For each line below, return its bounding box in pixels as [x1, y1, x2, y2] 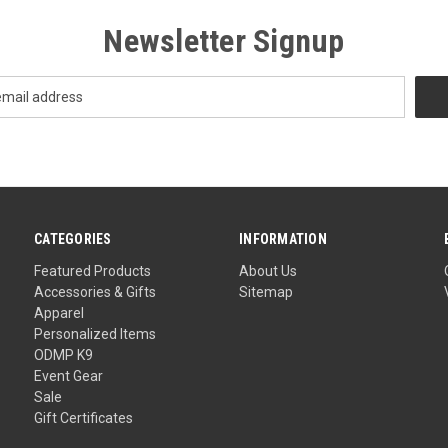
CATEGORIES [34, 231, 112, 248]
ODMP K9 [34, 347, 94, 364]
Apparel [34, 305, 85, 322]
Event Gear [34, 368, 104, 385]
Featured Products [34, 263, 152, 280]
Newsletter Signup [103, 22, 345, 61]
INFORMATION [239, 231, 327, 248]
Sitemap [239, 284, 294, 301]
